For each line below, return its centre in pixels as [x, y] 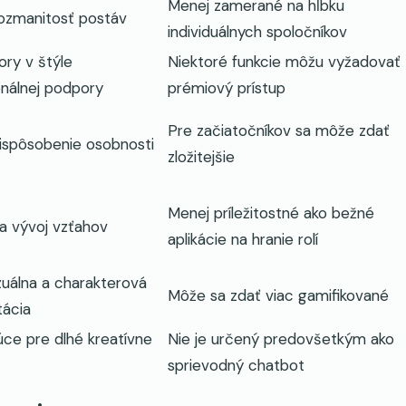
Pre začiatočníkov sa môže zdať [279, 131]
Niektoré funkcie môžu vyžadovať [284, 62]
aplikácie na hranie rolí [243, 240]
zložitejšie [201, 157]
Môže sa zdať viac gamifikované [278, 296]
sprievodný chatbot [236, 366]
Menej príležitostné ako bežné [271, 213]
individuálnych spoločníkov [257, 32]
